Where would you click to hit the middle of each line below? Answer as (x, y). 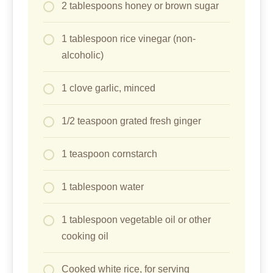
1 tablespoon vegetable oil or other (136, 219)
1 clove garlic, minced (108, 88)
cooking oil (85, 236)
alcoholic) (83, 55)
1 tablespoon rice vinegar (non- (129, 38)
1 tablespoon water (103, 186)
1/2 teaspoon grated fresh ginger (131, 121)
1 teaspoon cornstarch (109, 154)
